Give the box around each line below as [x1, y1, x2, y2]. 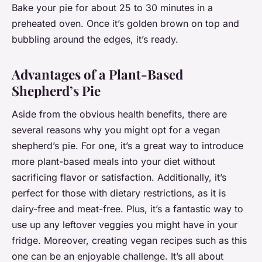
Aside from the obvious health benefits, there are [12, 108, 227, 120]
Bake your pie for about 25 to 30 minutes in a [12, 2, 213, 14]
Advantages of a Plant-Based [12, 65, 183, 84]
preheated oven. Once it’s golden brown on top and [12, 18, 239, 30]
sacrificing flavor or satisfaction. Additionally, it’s [12, 171, 226, 184]
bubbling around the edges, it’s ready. [12, 33, 178, 46]
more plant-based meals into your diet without [12, 156, 215, 168]
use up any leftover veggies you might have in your [12, 219, 237, 231]
